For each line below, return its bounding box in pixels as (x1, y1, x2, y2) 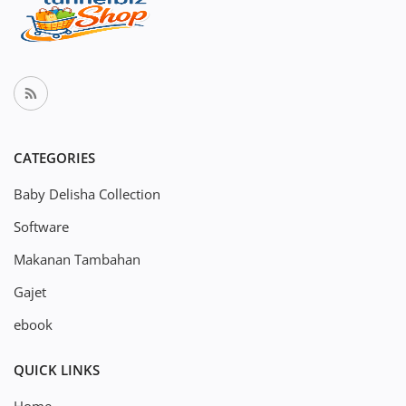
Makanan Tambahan (14, 250, 140, 268)
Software (14, 217, 69, 236)
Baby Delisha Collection (14, 185, 160, 203)
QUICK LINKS (14, 361, 100, 379)
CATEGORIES (14, 149, 95, 167)
